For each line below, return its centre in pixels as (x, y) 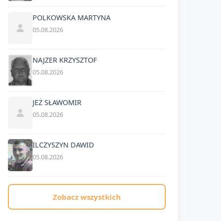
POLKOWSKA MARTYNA (71, 18)
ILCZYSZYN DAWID (63, 145)
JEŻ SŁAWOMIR (57, 102)
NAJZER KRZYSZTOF (64, 60)
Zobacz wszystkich (87, 197)
